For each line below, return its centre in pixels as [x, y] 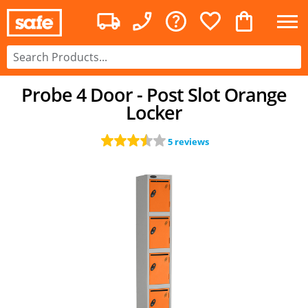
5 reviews [188, 142]
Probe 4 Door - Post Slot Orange [154, 95]
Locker [154, 113]
